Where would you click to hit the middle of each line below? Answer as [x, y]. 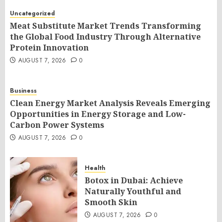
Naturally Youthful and [133, 191]
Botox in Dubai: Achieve [134, 180]
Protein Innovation [49, 47]
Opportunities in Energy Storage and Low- [98, 114]
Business [23, 90]
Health [95, 168]
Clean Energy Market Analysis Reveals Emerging [110, 103]
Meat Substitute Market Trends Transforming [106, 26]
